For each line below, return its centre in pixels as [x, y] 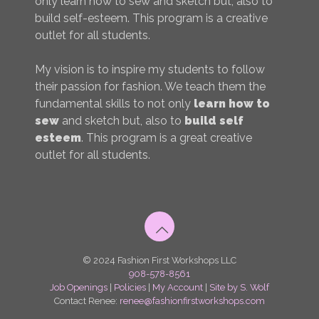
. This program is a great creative [167, 138]
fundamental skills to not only [114, 104]
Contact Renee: [87, 301]
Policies [130, 288]
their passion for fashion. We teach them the [150, 87]
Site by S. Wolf [239, 288]
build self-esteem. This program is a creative [151, 19]
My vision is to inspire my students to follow [150, 70]
